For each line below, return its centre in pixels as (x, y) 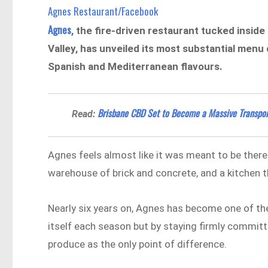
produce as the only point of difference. (138, 244)
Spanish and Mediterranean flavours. (135, 66)
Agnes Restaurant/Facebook (103, 11)
